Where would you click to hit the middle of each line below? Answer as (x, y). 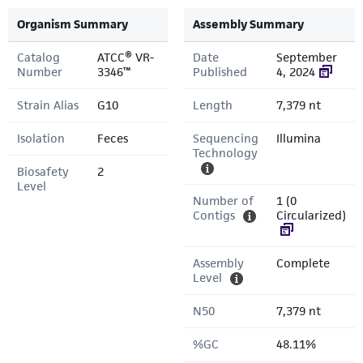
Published (220, 72)
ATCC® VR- (126, 57)
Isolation (41, 138)
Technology (225, 153)
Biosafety (43, 171)
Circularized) (311, 215)
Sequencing (226, 138)
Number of (223, 201)
